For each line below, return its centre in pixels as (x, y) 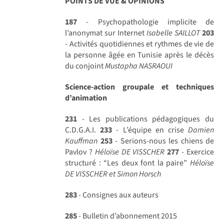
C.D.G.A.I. (83, 130)
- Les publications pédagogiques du (145, 119)
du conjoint (85, 66)
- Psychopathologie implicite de (145, 22)
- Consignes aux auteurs (118, 195)
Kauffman (81, 141)
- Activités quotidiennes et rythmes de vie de (139, 44)
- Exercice (196, 152)
